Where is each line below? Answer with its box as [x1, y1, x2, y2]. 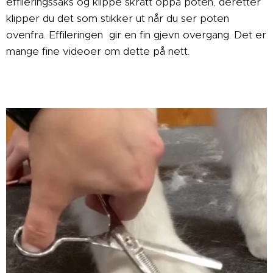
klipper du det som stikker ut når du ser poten [6, 11, 229, 25]
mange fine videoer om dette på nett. [6, 44, 193, 58]
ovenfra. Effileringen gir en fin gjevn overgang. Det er [6, 27, 266, 41]
